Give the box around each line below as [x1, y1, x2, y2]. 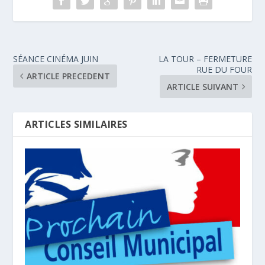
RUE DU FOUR [196, 63, 252, 75]
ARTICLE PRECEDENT [27, 70, 111, 82]
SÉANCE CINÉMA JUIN [13, 53, 99, 64]
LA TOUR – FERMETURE [158, 53, 252, 64]
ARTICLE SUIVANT [166, 80, 238, 92]
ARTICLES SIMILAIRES [25, 117, 128, 131]
